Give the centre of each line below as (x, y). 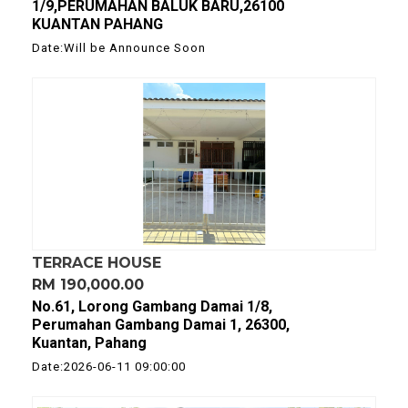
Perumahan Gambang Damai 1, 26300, (161, 325)
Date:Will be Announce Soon (119, 48)
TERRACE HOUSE (97, 263)
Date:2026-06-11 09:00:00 (109, 367)
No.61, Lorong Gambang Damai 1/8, (152, 306)
